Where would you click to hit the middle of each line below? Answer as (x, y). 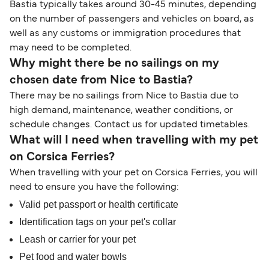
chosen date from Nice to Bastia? (101, 81)
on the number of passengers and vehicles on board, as (132, 20)
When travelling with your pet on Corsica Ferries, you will (134, 173)
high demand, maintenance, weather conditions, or (121, 111)
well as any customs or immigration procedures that (125, 34)
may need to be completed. (71, 48)
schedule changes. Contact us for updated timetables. (130, 125)
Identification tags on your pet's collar (98, 222)
